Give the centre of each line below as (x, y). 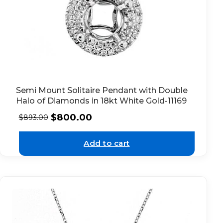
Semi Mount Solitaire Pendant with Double (102, 90)
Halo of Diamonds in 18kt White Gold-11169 (101, 101)
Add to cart (107, 143)
